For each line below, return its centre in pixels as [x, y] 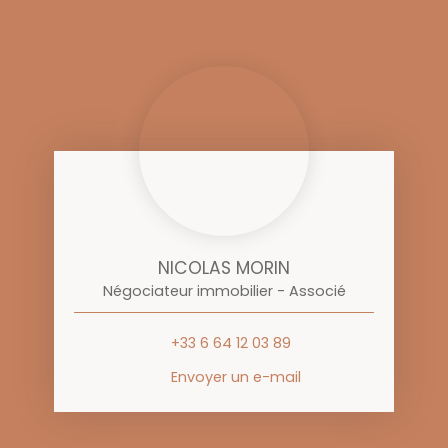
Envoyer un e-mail [236, 377]
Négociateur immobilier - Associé [224, 290]
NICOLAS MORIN [224, 267]
